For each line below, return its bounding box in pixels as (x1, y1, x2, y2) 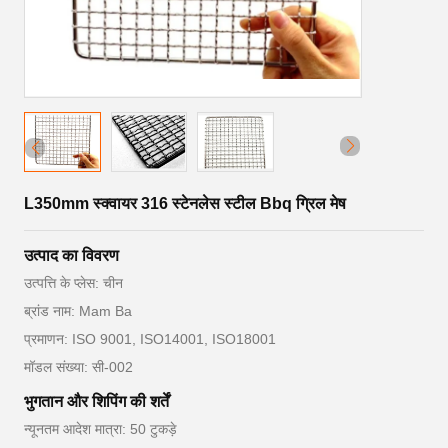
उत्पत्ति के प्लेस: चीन (24, 275, 123, 291)
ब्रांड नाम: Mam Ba (24, 303, 132, 319)
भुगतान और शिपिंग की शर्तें (24, 393, 169, 410)
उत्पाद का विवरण (24, 247, 119, 264)
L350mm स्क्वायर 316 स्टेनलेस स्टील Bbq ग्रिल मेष (24, 195, 346, 212)
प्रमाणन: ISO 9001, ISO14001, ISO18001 (24, 331, 276, 347)
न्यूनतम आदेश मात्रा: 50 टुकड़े (24, 421, 177, 437)
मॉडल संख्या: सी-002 (24, 359, 133, 375)
